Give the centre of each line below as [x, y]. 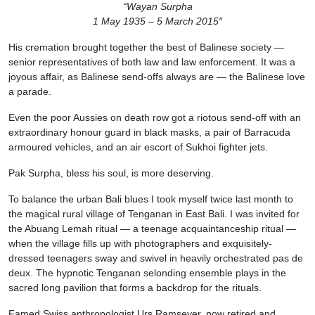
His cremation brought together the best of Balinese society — [146, 47]
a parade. [30, 92]
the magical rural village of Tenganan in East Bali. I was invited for [154, 214]
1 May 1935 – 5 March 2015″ [157, 21]
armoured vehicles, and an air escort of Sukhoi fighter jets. [138, 147]
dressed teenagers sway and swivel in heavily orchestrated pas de [156, 258]
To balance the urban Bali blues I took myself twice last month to [151, 199]
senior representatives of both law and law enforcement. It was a [152, 62]
